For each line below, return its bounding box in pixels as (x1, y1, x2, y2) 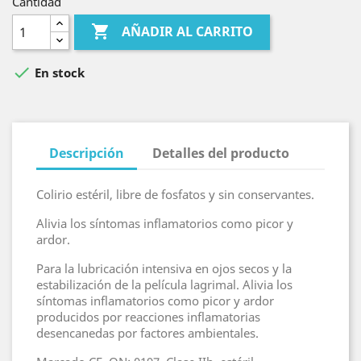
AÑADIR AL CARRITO (118, 23, 254, 41)
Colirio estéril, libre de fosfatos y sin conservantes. (36, 185, 314, 202)
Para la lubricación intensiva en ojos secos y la (36, 259, 292, 276)
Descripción (49, 143, 124, 162)
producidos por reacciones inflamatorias (36, 308, 260, 325)
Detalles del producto (152, 143, 290, 162)
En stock (31, 64, 85, 81)
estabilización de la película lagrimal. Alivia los (36, 276, 293, 293)
